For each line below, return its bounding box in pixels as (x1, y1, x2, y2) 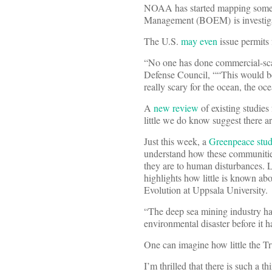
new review (154, 101, 199, 115)
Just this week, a (144, 135, 209, 148)
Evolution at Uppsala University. (144, 183, 268, 197)
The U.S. (144, 35, 181, 48)
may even (181, 35, 217, 48)
